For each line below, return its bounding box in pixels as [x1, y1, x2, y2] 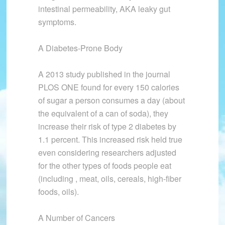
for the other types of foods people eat [38, 160, 171, 172]
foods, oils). [38, 186, 79, 198]
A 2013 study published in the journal [38, 68, 170, 80]
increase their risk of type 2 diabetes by [38, 121, 176, 133]
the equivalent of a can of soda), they [38, 107, 168, 120]
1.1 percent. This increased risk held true [38, 134, 182, 146]
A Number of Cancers [38, 212, 115, 224]
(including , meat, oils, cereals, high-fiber [38, 173, 181, 185]
